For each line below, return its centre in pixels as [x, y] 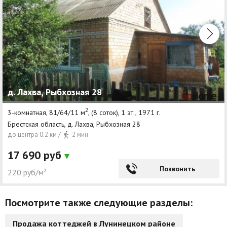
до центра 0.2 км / [35, 135]
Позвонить [177, 169]
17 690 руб [36, 155]
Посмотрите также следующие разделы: [99, 203]
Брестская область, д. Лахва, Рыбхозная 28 [74, 124]
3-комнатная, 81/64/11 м [46, 112]
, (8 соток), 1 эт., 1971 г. [124, 112]
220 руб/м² [27, 173]
